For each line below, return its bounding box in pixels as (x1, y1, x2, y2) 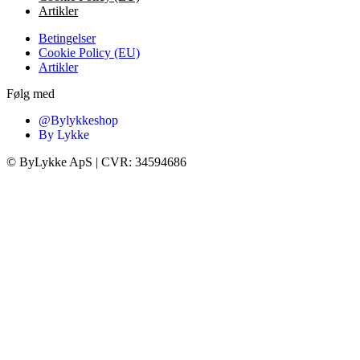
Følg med (6, 87, 55, 100)
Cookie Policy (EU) (39, 46, 140, 59)
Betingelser (39, 31, 96, 45)
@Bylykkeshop (39, 113, 118, 127)
